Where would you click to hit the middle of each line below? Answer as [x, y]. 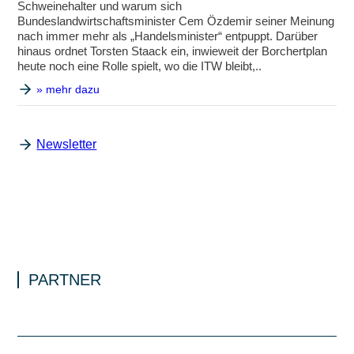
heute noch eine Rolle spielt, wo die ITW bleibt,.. [140, 66]
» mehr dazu [68, 89]
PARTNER [65, 280]
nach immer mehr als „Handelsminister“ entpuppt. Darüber [168, 36]
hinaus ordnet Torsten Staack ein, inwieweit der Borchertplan [173, 51]
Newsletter [67, 144]
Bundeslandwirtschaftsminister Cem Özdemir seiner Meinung [176, 21]
